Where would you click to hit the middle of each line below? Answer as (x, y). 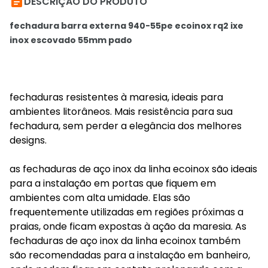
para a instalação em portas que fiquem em (113, 183)
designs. (28, 140)
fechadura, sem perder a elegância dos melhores (126, 126)
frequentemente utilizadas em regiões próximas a (127, 212)
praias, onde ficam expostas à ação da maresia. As (128, 226)
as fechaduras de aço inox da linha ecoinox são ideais (133, 169)
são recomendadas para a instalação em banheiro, (130, 255)
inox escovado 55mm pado (71, 40)
